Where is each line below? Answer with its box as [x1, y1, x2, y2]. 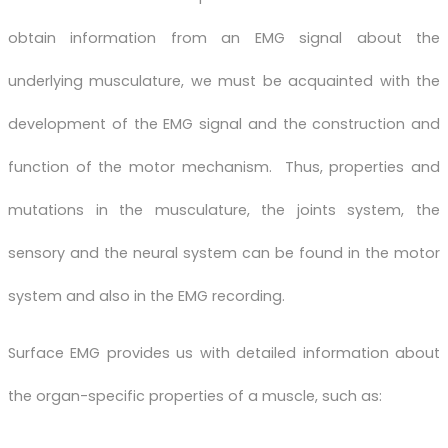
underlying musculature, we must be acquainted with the [8, 70, 440, 91]
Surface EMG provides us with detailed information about [8, 343, 440, 364]
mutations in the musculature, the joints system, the [8, 199, 440, 220]
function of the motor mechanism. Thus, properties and [8, 156, 440, 177]
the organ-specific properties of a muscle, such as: [8, 386, 382, 407]
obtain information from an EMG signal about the [8, 27, 440, 48]
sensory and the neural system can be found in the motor [8, 242, 440, 263]
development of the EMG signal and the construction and [8, 113, 440, 134]
